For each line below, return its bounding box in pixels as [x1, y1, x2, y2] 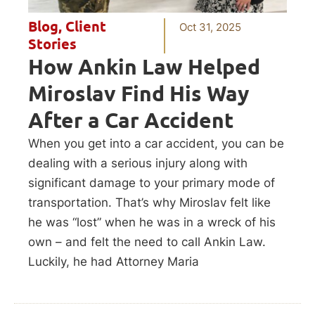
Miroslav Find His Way [28, 80, 249, 106]
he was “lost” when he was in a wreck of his [28, 214, 276, 229]
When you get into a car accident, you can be [28, 136, 284, 150]
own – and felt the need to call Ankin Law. [28, 234, 269, 249]
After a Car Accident [28, 107, 233, 133]
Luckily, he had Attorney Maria [28, 254, 199, 269]
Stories [28, 35, 77, 53]
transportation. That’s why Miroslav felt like [28, 195, 271, 210]
